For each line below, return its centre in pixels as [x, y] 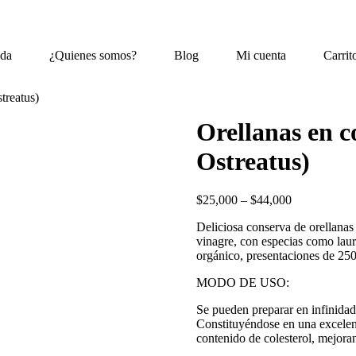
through [310, 242]
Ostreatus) [253, 161]
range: [306, 214]
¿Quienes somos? [93, 55]
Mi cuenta [261, 55]
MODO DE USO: [242, 283]
